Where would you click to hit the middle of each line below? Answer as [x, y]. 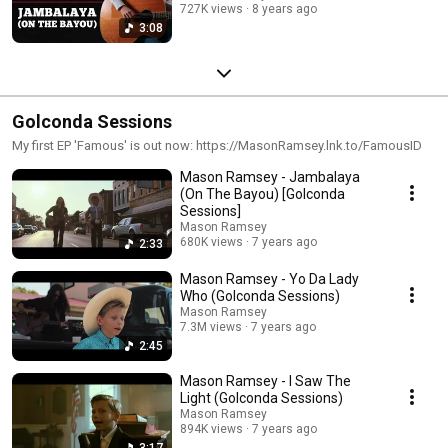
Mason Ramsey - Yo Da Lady [269, 278]
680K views [211, 241]
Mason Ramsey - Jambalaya [270, 176]
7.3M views [211, 326]
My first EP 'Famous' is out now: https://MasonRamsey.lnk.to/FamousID [217, 145]
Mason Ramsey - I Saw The [265, 380]
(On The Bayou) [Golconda [262, 193]
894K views [211, 428]
